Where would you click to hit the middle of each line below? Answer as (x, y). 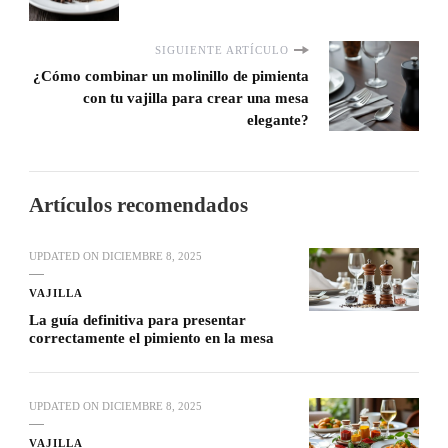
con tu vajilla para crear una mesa (196, 98)
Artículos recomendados (138, 205)
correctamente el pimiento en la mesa (151, 338)
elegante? (278, 120)
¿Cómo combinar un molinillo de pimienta (171, 76)
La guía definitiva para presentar (137, 320)
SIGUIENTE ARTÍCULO (222, 50)
